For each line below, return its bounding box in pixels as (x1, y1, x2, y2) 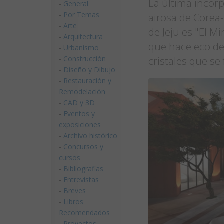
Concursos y (63, 142, 103, 151)
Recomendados (59, 208, 110, 217)
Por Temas (63, 10, 99, 19)
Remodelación (59, 87, 105, 96)
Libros (63, 197, 83, 206)
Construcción (63, 54, 106, 63)
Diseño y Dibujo (63, 65, 115, 74)
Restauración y (63, 76, 111, 85)
